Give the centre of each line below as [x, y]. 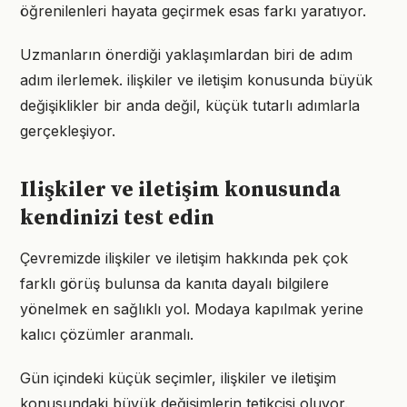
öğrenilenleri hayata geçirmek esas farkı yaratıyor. [193, 11]
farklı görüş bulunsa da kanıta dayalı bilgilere [174, 283]
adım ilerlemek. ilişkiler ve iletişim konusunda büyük [196, 80]
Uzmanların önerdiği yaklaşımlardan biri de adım [186, 55]
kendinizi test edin [117, 218]
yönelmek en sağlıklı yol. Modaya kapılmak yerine [192, 309]
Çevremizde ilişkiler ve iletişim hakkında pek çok [184, 258]
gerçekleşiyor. [68, 131]
